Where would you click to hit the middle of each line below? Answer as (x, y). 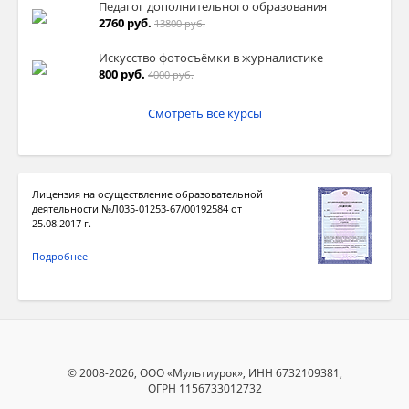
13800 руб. (180, 24)
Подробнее (60, 257)
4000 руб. (171, 75)
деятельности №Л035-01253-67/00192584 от (137, 209)
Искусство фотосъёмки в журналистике (211, 58)
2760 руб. (125, 23)
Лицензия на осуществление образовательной (147, 194)
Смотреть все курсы (204, 114)
